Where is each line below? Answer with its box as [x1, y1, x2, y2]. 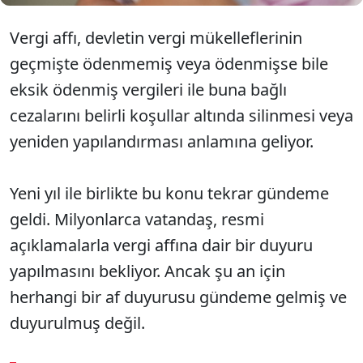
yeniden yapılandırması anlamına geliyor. [10, 130, 314, 152]
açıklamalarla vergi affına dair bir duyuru [10, 234, 313, 256]
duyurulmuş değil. [10, 312, 149, 334]
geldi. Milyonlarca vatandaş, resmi [10, 208, 264, 230]
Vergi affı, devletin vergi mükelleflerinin [10, 27, 302, 49]
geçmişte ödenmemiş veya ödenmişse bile [10, 53, 328, 75]
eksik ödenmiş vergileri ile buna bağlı [10, 79, 287, 100]
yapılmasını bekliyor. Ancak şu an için [10, 260, 285, 282]
